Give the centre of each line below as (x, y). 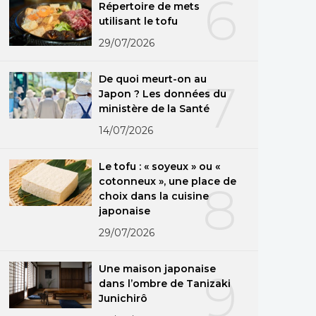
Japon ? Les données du (163, 93)
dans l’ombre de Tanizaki (165, 283)
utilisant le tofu (139, 21)
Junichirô (123, 298)
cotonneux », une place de (168, 181)
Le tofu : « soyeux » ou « (159, 166)
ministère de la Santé (154, 108)
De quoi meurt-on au (153, 79)
